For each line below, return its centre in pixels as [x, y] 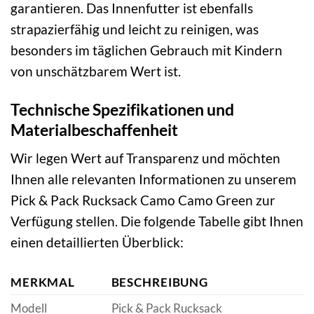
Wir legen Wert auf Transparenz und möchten [145, 158]
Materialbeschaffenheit [94, 129]
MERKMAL [43, 282]
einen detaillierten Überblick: [97, 243]
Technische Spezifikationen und [122, 109]
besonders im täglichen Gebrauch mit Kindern [146, 50]
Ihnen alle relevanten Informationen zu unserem [153, 179]
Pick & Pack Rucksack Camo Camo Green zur [143, 200]
